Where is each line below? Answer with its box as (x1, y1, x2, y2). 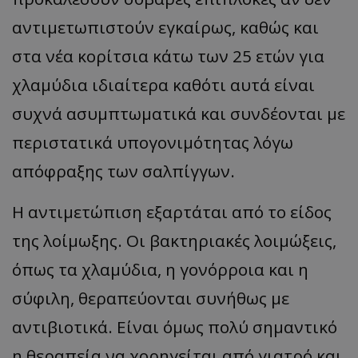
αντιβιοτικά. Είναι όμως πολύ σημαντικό (12, 315, 337, 338)
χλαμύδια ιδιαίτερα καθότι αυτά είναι (12, 73, 315, 96)
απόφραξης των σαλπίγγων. (12, 159, 235, 182)
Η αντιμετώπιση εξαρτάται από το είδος (12, 200, 332, 223)
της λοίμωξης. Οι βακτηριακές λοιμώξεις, (12, 229, 336, 252)
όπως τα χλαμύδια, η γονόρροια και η (12, 257, 308, 280)
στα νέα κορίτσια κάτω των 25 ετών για (12, 44, 324, 67)
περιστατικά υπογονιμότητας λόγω (12, 130, 293, 153)
